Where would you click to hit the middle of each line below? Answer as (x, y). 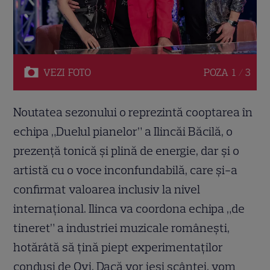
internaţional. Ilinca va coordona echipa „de (129, 208)
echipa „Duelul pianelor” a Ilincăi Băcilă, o (123, 131)
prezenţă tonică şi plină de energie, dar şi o (127, 150)
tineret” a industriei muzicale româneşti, (122, 228)
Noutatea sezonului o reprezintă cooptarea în (133, 112)
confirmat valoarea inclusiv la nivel (107, 189)
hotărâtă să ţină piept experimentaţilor (118, 247)
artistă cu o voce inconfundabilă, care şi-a (126, 170)
